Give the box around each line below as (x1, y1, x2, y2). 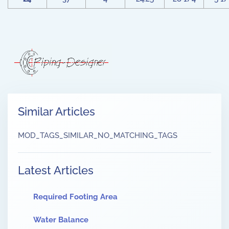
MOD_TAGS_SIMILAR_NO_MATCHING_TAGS (18, 131, 177, 141)
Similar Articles (18, 105, 95, 119)
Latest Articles (18, 164, 94, 177)
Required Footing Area (33, 192, 118, 202)
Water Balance (33, 215, 88, 225)
